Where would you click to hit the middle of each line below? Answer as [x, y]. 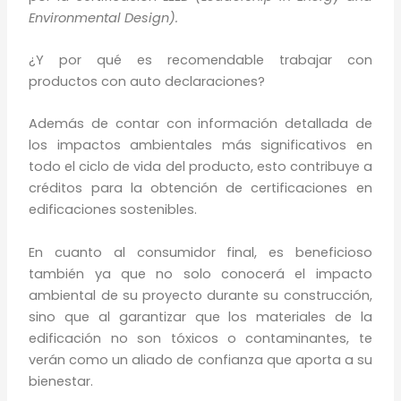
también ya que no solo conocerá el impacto [200, 273]
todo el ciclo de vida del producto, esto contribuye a [200, 167]
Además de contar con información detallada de [200, 124]
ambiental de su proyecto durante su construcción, [200, 295]
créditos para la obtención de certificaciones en [200, 188]
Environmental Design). [104, 17]
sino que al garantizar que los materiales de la [200, 316]
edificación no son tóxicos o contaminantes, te [200, 338]
